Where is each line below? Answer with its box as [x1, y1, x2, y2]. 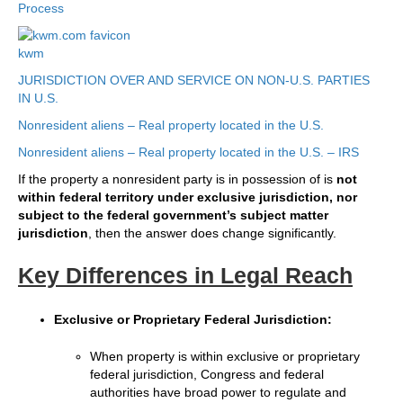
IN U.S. [18, 91, 58, 106]
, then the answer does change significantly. [88, 226, 336, 241]
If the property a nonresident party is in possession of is [18, 172, 336, 187]
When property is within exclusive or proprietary [90, 349, 360, 364]
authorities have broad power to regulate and [90, 385, 346, 400]
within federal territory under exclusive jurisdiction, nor [18, 190, 357, 205]
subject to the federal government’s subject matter [18, 208, 328, 223]
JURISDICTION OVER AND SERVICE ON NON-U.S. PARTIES [18, 73, 370, 88]
